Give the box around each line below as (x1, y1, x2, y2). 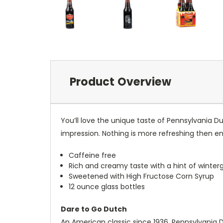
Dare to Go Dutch (61, 204, 127, 214)
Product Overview (69, 74, 171, 90)
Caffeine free (69, 150, 116, 160)
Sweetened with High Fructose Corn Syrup (69, 171, 215, 181)
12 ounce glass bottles (69, 181, 145, 192)
